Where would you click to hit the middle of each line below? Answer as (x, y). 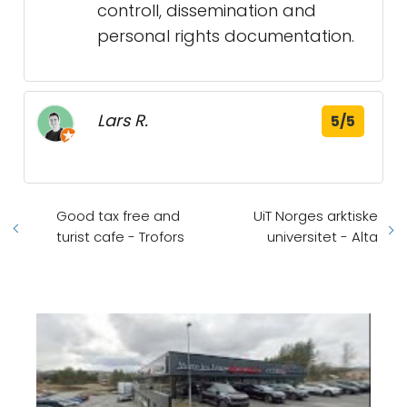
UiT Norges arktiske (316, 216)
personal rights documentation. (226, 36)
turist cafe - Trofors (120, 237)
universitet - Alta (323, 237)
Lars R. (123, 120)
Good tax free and (118, 216)
